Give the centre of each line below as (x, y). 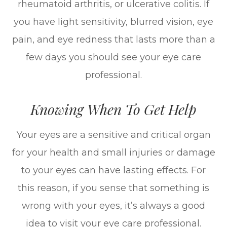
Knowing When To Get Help (113, 109)
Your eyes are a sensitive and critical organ (113, 135)
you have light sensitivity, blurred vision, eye (113, 22)
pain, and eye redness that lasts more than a (113, 40)
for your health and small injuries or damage (113, 153)
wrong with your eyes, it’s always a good (113, 206)
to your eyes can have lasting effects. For (113, 171)
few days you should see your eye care (113, 58)
